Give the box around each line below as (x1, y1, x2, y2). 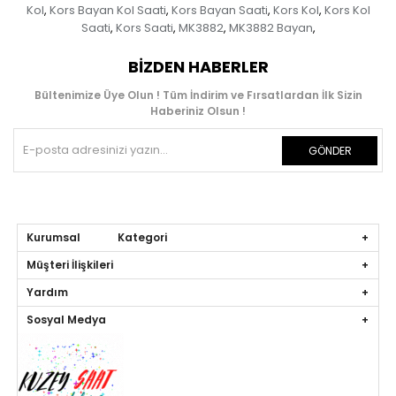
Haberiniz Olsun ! (150, 103, 246, 119)
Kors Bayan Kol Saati (49, 2, 166, 19)
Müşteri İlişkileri (27, 257, 114, 273)
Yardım (27, 285, 69, 301)
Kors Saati (115, 19, 173, 37)
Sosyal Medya (27, 312, 107, 328)
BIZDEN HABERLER (127, 56, 269, 79)
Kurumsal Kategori (27, 230, 168, 246)
